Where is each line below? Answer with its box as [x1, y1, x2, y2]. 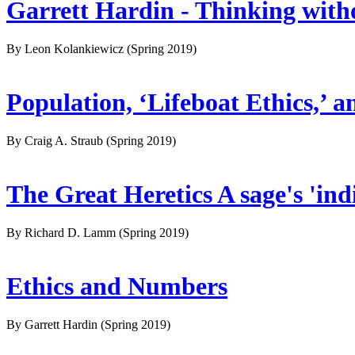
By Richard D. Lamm [6, 226, 119, 240]
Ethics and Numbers [6, 271, 227, 300]
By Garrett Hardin [6, 318, 101, 331]
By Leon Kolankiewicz [6, 42, 127, 56]
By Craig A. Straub [6, 134, 106, 148]
